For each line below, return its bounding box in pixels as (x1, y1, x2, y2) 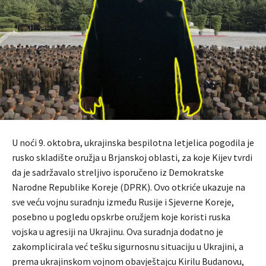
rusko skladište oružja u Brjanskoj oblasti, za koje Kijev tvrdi (12, 151, 252, 164)
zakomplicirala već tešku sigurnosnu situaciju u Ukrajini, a (12, 240, 243, 253)
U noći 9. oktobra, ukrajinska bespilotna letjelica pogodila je (12, 137, 254, 149)
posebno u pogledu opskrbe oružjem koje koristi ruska (12, 211, 230, 223)
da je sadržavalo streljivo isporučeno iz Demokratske (12, 166, 224, 179)
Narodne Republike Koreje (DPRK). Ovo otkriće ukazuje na (12, 181, 245, 194)
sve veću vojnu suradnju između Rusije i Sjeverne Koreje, (12, 196, 234, 208)
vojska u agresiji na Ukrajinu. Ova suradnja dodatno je (12, 226, 223, 238)
